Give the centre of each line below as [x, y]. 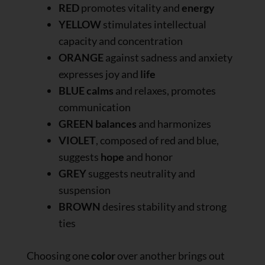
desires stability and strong [164, 206]
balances [116, 123]
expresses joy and [99, 74]
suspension [85, 190]
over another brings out [170, 255]
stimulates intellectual [154, 24]
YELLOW [80, 24]
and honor [148, 156]
